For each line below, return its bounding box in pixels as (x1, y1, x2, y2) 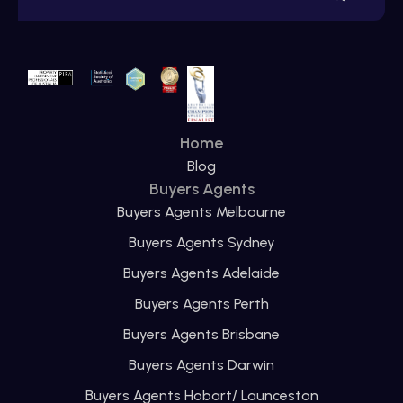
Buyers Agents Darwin (129, 356, 274, 374)
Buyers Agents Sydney (128, 234, 275, 252)
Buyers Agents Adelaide (123, 264, 280, 282)
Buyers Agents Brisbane (123, 326, 280, 344)
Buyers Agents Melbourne (117, 203, 286, 221)
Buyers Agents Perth (134, 295, 269, 313)
